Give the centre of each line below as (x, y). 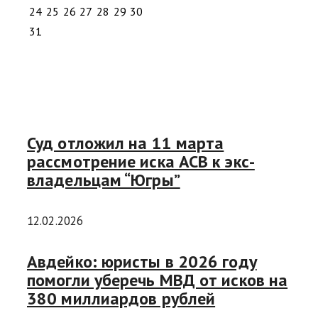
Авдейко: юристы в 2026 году (142, 261)
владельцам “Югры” (104, 180)
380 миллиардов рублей (121, 298)
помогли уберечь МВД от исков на (158, 280)
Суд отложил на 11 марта (126, 143)
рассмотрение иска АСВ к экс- (141, 161)
